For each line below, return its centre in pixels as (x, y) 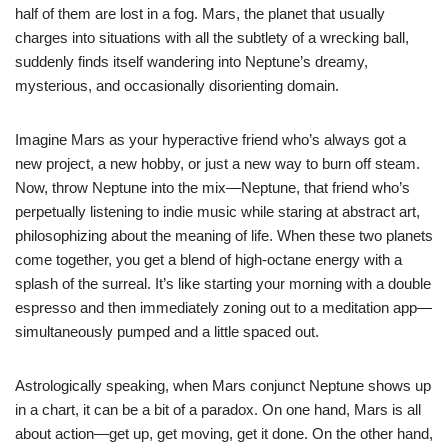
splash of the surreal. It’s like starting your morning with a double (223, 283)
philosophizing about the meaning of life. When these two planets (224, 235)
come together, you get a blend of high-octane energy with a (208, 259)
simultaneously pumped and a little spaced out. (167, 331)
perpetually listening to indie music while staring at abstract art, (217, 211)
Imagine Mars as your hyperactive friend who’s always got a (210, 139)
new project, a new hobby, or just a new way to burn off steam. (217, 163)
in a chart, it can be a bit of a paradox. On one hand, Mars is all (218, 409)
